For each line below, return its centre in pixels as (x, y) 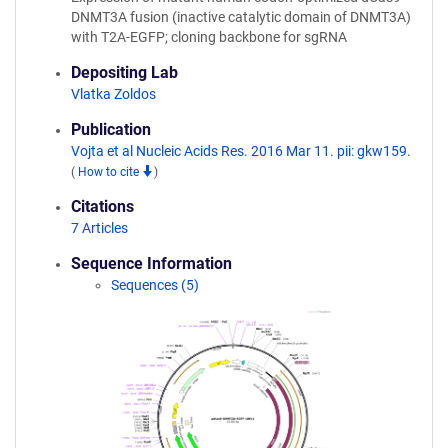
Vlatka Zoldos (113, 94)
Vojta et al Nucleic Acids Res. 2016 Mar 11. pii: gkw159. (241, 151)
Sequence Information (151, 263)
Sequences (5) (155, 285)
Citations (102, 206)
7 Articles (99, 228)
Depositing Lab (124, 72)
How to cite (110, 172)
